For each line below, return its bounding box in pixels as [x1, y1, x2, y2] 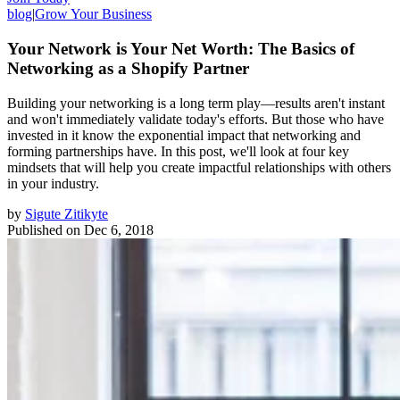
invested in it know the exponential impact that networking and [7, 127, 361, 143]
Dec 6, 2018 [84, 221, 154, 237]
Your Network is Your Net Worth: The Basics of [7, 38, 354, 58]
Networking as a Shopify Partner [7, 58, 249, 78]
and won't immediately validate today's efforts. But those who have [7, 111, 384, 127]
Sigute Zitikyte [25, 205, 108, 221]
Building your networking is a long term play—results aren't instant [7, 95, 385, 111]
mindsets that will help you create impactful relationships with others [7, 159, 391, 175]
